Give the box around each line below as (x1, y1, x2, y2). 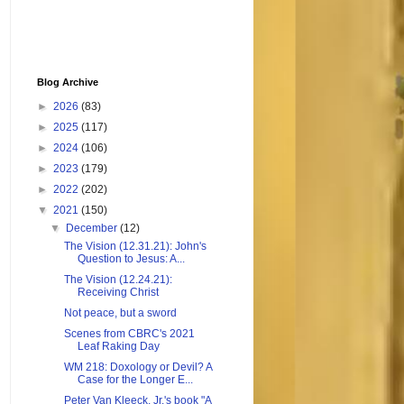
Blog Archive (37, 77, 98, 88)
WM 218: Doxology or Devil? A (63, 361, 212, 374)
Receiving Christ (77, 286, 159, 299)
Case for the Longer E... (77, 373, 193, 387)
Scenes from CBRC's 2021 (63, 327, 195, 341)
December (66, 222, 121, 235)
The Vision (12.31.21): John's (63, 240, 207, 253)
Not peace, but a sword (63, 307, 177, 320)
